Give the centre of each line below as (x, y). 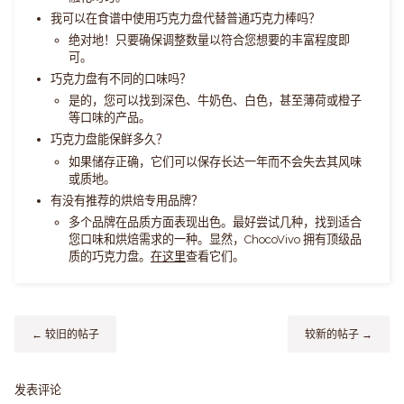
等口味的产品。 (110, 118)
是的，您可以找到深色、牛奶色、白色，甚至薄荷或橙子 (215, 101)
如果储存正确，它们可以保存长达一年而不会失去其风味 (215, 161)
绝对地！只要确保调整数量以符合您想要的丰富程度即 (209, 41)
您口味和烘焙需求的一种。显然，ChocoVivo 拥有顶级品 (215, 239)
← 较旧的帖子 (65, 334)
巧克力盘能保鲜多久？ (109, 140)
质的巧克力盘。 (110, 256)
